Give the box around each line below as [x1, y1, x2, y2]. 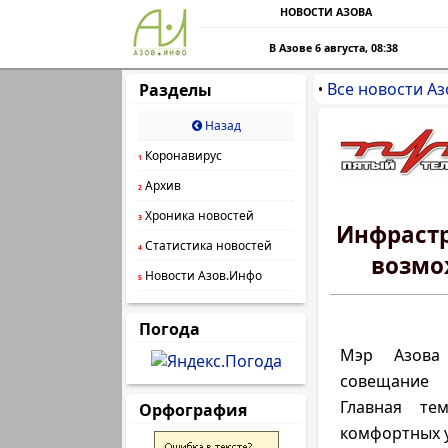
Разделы [131, 79, 220, 101]
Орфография [131, 399, 255, 421]
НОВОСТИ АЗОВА [280, 5, 372, 19]
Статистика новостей [142, 237, 272, 254]
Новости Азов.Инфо [142, 267, 262, 284]
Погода [131, 318, 208, 340]
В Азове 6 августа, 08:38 [269, 41, 399, 55]
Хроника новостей [142, 207, 254, 224]
